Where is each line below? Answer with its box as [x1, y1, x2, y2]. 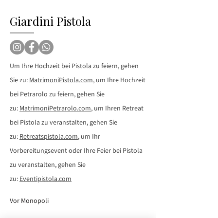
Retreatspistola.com [19, 132, 78, 142]
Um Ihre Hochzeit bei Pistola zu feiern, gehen [10, 61, 139, 72]
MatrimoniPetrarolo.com [19, 104, 91, 114]
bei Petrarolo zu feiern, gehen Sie [10, 90, 105, 100]
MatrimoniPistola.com [29, 75, 93, 86]
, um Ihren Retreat [91, 104, 144, 114]
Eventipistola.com [19, 174, 72, 184]
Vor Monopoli [10, 196, 49, 206]
